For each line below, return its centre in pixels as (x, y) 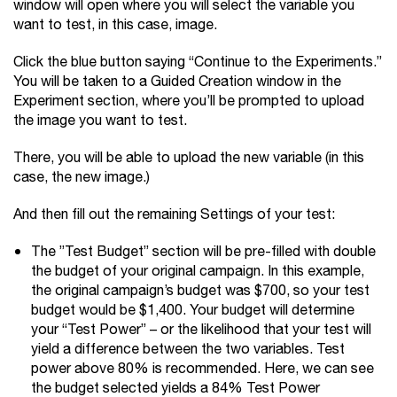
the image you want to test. (100, 121)
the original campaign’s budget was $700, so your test (200, 291)
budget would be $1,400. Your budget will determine (193, 311)
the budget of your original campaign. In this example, (198, 272)
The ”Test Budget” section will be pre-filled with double (203, 252)
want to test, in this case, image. (115, 25)
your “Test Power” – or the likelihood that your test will (201, 330)
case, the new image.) (82, 178)
